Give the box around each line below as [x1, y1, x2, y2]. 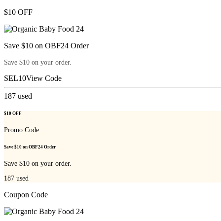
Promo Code [4, 126, 39, 134]
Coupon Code [4, 190, 48, 199]
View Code [26, 74, 62, 82]
